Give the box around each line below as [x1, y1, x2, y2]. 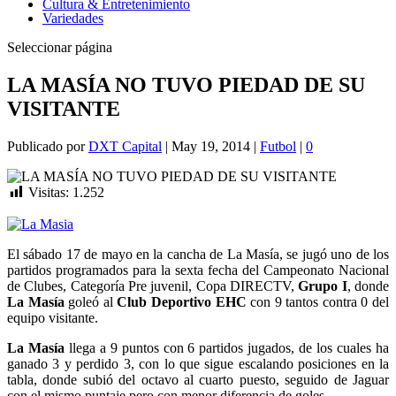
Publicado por [7, 138, 88, 154]
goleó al [68, 294, 118, 310]
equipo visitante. [7, 310, 98, 326]
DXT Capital [88, 138, 162, 154]
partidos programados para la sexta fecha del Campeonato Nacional [7, 263, 389, 278]
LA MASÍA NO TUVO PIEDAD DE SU [7, 72, 365, 96]
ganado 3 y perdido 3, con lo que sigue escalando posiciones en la [7, 356, 389, 372]
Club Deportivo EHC [117, 294, 247, 310]
